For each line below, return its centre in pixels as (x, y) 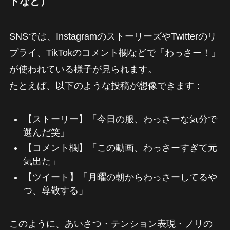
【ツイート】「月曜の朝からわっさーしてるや (120, 177)
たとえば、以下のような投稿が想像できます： (106, 85)
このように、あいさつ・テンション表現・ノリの (111, 224)
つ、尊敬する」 (55, 190)
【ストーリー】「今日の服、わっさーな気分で (120, 119)
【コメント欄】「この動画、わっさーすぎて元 (120, 148)
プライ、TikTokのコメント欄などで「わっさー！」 (114, 53)
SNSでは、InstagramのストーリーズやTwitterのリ (113, 36)
